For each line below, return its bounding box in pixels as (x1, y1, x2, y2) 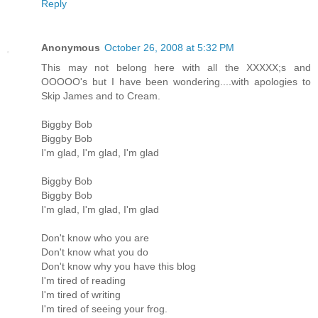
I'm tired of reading (41, 275, 126, 287)
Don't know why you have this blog (41, 261, 196, 273)
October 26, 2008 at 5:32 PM (104, 42, 234, 54)
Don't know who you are (41, 232, 149, 244)
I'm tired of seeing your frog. (41, 303, 168, 315)
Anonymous (41, 42, 100, 54)
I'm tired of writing (41, 289, 121, 301)
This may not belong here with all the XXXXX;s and (41, 62, 311, 74)
